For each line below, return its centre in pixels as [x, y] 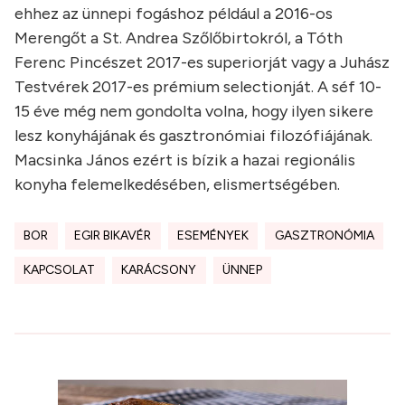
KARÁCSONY [159, 270]
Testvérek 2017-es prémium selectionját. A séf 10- [198, 87]
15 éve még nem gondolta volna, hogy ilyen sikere [194, 111]
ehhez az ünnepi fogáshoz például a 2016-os [174, 14]
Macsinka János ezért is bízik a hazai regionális [185, 160]
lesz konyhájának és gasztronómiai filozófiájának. [193, 136]
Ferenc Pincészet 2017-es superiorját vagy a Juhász [202, 62]
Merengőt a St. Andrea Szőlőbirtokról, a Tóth [179, 38]
